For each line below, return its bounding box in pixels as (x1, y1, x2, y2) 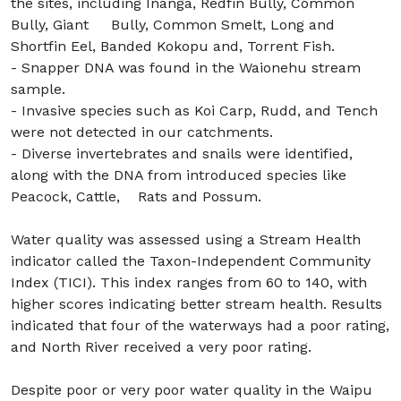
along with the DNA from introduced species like (11, 166, 346, 183)
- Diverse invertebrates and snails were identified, (11, 145, 353, 162)
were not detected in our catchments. (11, 124, 273, 141)
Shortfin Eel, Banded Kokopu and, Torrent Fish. (11, 38, 335, 55)
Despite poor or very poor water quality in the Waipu (11, 381, 372, 398)
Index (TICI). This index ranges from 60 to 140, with (11, 274, 367, 291)
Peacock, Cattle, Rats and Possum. (11, 188, 261, 205)
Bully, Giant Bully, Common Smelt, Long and (11, 16, 335, 33)
